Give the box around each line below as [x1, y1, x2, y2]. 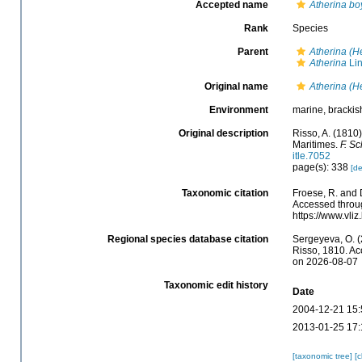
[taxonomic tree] [292, 351, 355, 360]
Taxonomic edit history [163, 279, 268, 291]
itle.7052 [292, 150, 330, 162]
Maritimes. [292, 139, 340, 151]
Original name [204, 81, 268, 93]
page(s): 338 [292, 162, 351, 174]
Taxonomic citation [181, 187, 268, 199]
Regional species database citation [107, 233, 268, 245]
